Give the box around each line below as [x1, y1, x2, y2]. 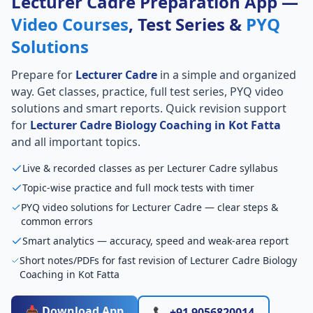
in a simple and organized [157, 67, 296, 83]
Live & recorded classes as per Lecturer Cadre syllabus [22, 161, 278, 175]
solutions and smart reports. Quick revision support [11, 101, 286, 117]
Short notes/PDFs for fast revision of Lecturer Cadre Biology [19, 254, 297, 268]
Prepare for [11, 67, 75, 83]
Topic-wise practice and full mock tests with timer [22, 181, 254, 195]
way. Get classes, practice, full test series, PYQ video [11, 84, 284, 100]
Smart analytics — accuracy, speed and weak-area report [22, 234, 289, 248]
